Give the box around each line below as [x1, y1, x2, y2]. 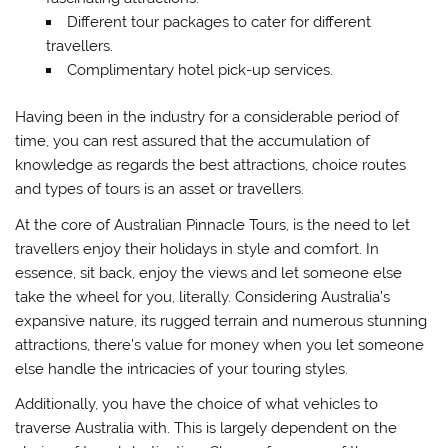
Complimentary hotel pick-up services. [66, 61, 333, 80]
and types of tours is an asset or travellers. [15, 180, 305, 199]
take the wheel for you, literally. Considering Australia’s [15, 287, 391, 306]
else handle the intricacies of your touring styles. [15, 359, 349, 378]
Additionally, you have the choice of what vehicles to [15, 395, 379, 414]
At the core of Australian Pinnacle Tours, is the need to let [15, 215, 411, 234]
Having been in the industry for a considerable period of [15, 108, 400, 127]
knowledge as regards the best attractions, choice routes [15, 156, 407, 175]
